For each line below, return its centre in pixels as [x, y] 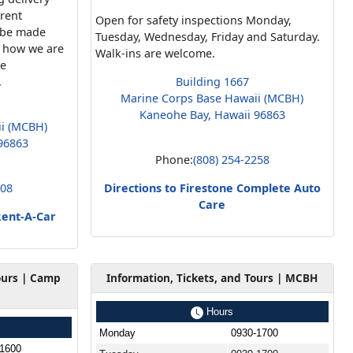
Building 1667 [212, 81]
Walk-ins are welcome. [155, 53]
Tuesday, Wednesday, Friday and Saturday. [207, 36]
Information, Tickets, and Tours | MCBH [212, 277]
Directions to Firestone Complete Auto [212, 188]
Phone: [174, 159]
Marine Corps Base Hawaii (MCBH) [212, 98]
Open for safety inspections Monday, [193, 20]
